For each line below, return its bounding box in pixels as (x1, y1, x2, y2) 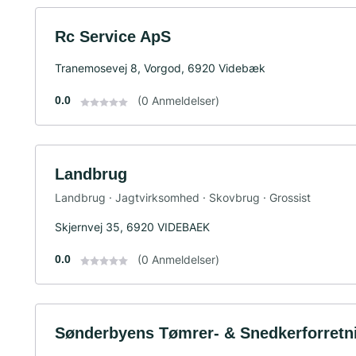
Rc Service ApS (55, 28, 171, 46)
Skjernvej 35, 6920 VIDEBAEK (55, 219, 210, 234)
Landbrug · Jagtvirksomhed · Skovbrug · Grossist (55, 190, 311, 204)
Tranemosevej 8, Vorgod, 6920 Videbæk (55, 61, 265, 75)
